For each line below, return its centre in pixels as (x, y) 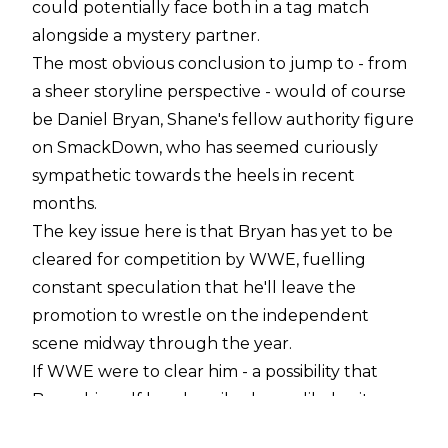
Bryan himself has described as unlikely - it (200, 399)
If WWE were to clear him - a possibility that (205, 371)
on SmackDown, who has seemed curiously (205, 147)
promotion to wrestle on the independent (200, 315)
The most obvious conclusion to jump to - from (219, 63)
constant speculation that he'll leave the (194, 287)
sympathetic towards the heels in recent (193, 175)
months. (64, 203)
